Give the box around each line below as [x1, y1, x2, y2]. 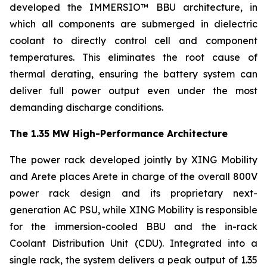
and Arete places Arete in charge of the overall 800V [10, 170, 257, 182]
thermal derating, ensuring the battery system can [10, 67, 257, 80]
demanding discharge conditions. [10, 101, 163, 113]
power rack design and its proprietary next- [10, 187, 257, 199]
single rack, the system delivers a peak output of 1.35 [10, 253, 257, 266]
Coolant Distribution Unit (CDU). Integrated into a [10, 237, 257, 249]
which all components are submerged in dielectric [10, 17, 257, 30]
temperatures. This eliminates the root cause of [10, 51, 257, 63]
